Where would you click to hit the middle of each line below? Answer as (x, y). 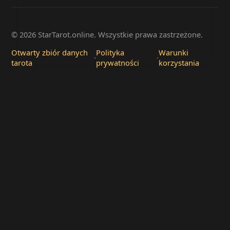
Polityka (110, 52)
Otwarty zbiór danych (50, 52)
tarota (22, 62)
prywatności (117, 62)
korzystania (179, 62)
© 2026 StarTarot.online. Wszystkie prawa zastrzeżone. (107, 35)
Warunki (174, 52)
